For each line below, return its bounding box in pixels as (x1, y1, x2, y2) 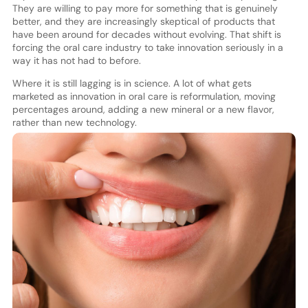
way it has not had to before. (12, 54, 141, 67)
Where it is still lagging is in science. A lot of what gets (12, 77, 252, 90)
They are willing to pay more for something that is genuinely (12, 2, 278, 15)
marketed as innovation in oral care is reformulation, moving (12, 90, 276, 103)
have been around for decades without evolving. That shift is (12, 28, 281, 41)
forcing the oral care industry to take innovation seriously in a (12, 41, 283, 54)
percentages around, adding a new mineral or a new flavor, (12, 103, 274, 116)
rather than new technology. (12, 116, 137, 129)
